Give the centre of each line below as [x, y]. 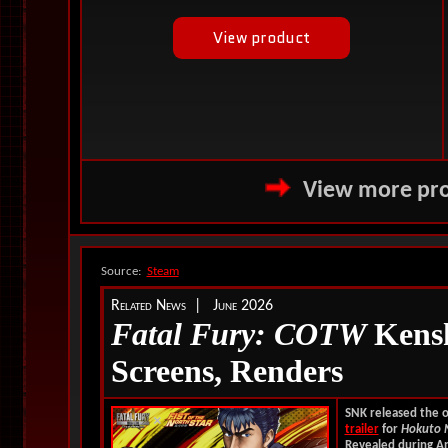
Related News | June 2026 [191, 306]
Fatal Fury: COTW [238, 334]
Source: [122, 271]
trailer [361, 429]
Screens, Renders [226, 371]
